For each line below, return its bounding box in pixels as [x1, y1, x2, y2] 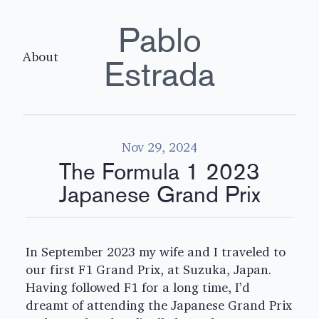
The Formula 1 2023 [59, 157, 260, 185]
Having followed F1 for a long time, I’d [26, 280, 250, 296]
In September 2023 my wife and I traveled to [26, 244, 286, 260]
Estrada [104, 53, 215, 95]
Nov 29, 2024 [122, 140, 197, 155]
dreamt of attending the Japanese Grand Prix [26, 298, 292, 313]
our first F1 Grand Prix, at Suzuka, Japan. [26, 262, 271, 278]
